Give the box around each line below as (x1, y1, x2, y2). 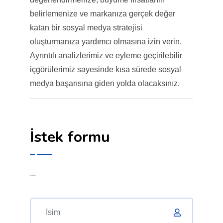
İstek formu (29, 126, 110, 147)
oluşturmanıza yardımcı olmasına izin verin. (29, 37, 182, 46)
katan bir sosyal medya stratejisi (29, 23, 142, 32)
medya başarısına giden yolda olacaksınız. (29, 79, 180, 88)
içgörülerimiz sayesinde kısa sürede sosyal (29, 65, 181, 74)
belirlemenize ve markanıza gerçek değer (29, 9, 175, 18)
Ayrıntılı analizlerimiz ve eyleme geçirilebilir (29, 51, 182, 60)
